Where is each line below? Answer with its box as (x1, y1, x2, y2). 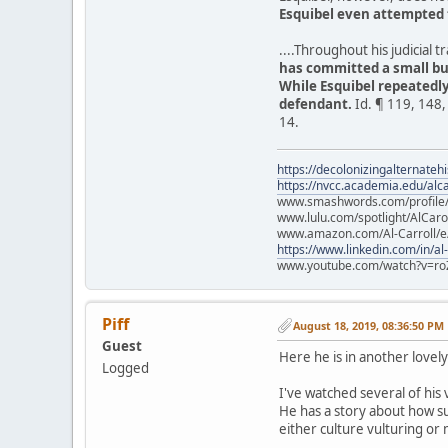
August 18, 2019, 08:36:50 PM (293, 317, 444, 333)
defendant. (279, 95, 352, 114)
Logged (102, 359, 149, 378)
